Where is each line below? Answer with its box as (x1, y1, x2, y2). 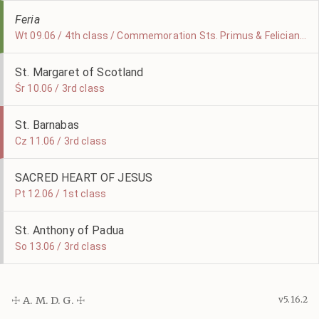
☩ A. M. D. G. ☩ (11, 294, 86, 307)
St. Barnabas (15, 118, 79, 132)
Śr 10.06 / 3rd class (15, 83, 105, 94)
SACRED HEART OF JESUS (15, 171, 153, 184)
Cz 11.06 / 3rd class (15, 135, 107, 147)
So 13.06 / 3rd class (15, 241, 107, 252)
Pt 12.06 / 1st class (15, 188, 106, 199)
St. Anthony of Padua (15, 224, 125, 237)
